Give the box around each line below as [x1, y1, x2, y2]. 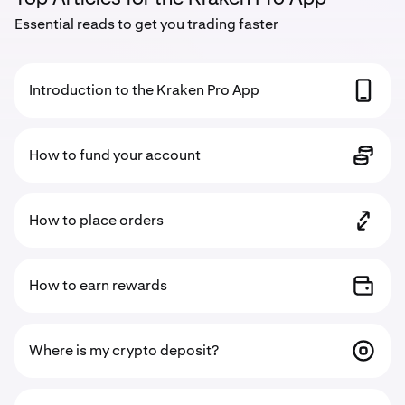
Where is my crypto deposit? [29, 341, 219, 360]
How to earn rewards [29, 276, 167, 295]
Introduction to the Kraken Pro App [29, 80, 259, 99]
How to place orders [29, 211, 164, 230]
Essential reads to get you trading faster [14, 14, 278, 33]
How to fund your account [29, 146, 201, 165]
